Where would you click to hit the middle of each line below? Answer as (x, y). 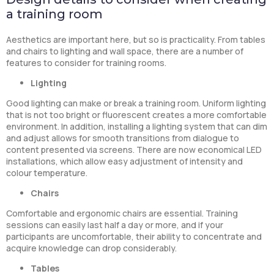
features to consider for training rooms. (86, 63)
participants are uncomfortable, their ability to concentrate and (134, 237)
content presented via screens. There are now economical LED (134, 150)
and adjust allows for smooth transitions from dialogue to (123, 138)
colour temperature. (47, 173)
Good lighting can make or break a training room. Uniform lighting (136, 103)
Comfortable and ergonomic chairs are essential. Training (122, 213)
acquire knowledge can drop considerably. (91, 248)
